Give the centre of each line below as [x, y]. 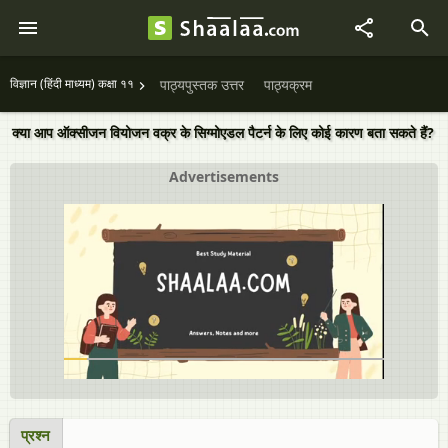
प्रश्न [35, 435]
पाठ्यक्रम [288, 85]
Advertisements [224, 176]
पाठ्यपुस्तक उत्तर [202, 85]
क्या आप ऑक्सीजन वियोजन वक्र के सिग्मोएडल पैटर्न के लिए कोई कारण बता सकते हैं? [223, 132]
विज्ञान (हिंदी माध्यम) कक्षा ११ [72, 83]
